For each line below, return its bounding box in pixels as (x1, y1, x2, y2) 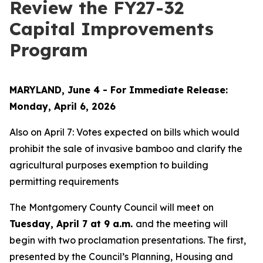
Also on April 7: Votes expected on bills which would (9, 126, 240, 138)
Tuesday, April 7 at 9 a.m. (9, 218, 136, 230)
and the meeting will (136, 218, 228, 230)
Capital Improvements (9, 18, 214, 40)
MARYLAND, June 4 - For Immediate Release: (9, 84, 228, 96)
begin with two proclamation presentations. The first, (9, 234, 246, 246)
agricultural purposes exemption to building (9, 159, 208, 171)
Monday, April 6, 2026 (9, 100, 116, 112)
